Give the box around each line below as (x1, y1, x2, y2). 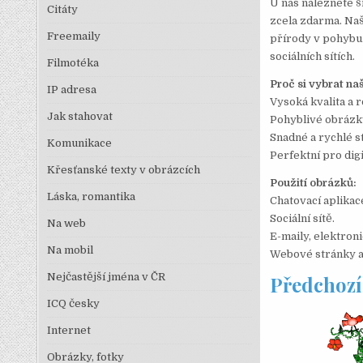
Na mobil (46, 244, 93, 256)
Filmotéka (46, 57, 99, 69)
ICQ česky (46, 297, 100, 310)
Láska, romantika (46, 190, 135, 203)
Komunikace (46, 137, 112, 149)
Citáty (46, 3, 78, 15)
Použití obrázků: (269, 177, 357, 189)
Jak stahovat (46, 110, 113, 122)
